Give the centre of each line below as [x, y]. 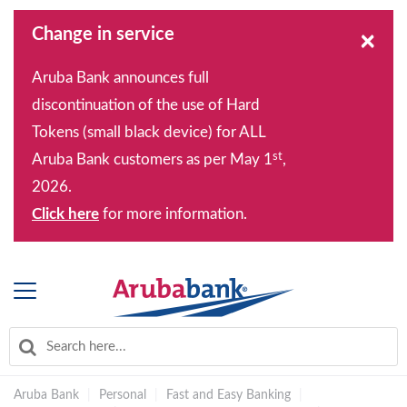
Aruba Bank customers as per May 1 [152, 159]
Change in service [103, 35]
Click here [65, 214]
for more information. [175, 214]
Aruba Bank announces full [120, 78]
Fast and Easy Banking [228, 395]
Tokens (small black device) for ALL [149, 132]
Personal [123, 395]
